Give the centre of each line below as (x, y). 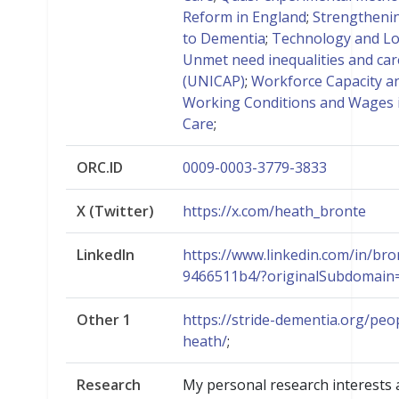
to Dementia (224, 39)
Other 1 (104, 320)
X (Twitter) (115, 212)
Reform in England (244, 17)
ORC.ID (100, 168)
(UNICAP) (214, 81)
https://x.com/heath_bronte (274, 212)
